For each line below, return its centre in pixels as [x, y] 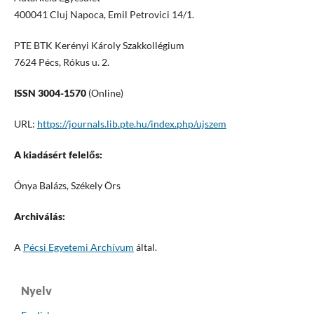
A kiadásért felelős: [59, 155]
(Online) [104, 93]
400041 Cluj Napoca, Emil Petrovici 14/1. [104, 15]
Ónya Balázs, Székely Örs [67, 186]
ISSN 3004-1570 [50, 93]
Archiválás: [39, 217]
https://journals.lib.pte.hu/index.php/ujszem [131, 124]
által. [146, 247]
